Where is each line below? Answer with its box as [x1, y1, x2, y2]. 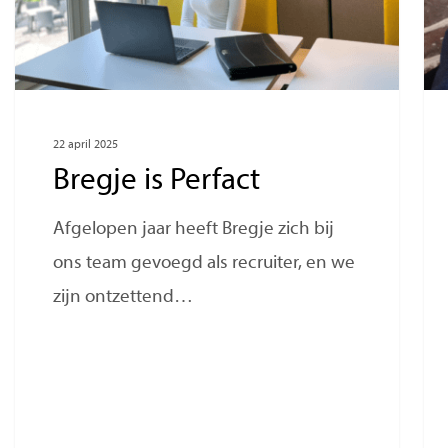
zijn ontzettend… [53, 288, 194, 308]
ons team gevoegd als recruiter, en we [53, 254, 356, 274]
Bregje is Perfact [53, 166, 261, 198]
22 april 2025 [53, 139, 119, 152]
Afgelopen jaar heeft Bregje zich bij [53, 220, 335, 240]
